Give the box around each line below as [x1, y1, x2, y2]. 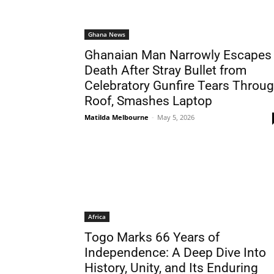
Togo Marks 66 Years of [84, 230, 220, 245]
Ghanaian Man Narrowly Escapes [84, 48, 272, 62]
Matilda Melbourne [84, 113, 149, 122]
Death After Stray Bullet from [84, 63, 246, 78]
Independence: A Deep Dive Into [84, 245, 266, 260]
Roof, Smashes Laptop [84, 94, 212, 108]
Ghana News [88, 30, 125, 39]
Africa [88, 212, 106, 221]
